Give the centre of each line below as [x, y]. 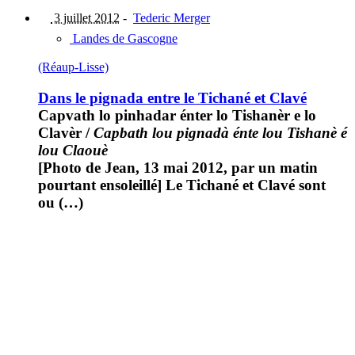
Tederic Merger [172, 18]
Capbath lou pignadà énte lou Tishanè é [220, 132]
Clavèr [60, 132]
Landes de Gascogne [124, 39]
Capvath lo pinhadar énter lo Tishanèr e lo [177, 115]
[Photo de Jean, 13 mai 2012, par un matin [178, 167]
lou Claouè [73, 150]
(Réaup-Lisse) [73, 67]
